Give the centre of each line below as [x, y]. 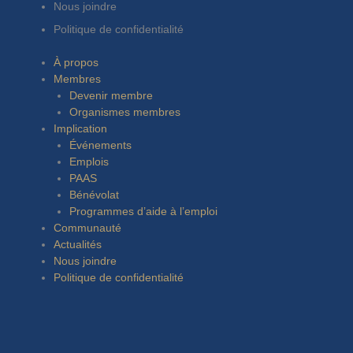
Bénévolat [95, 194]
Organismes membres [125, 111]
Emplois [89, 161]
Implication [80, 128]
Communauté [87, 227]
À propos [76, 62]
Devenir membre [111, 95]
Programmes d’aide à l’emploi [144, 211]
